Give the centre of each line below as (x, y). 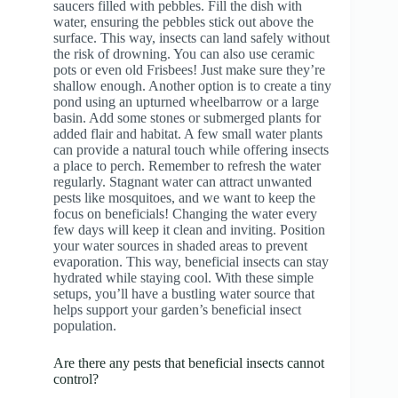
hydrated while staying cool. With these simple (183, 277)
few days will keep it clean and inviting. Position (189, 229)
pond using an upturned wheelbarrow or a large (186, 101)
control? (76, 378)
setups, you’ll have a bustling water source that (184, 293)
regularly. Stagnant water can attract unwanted (183, 181)
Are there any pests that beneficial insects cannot (189, 362)
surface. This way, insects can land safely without (191, 37)
